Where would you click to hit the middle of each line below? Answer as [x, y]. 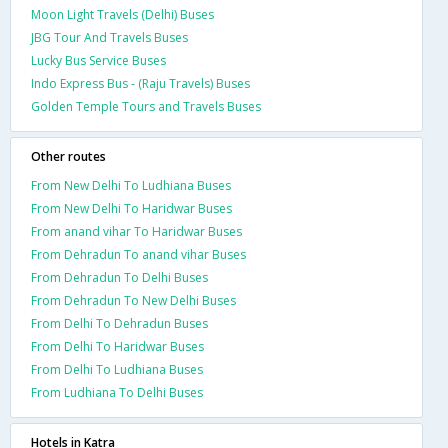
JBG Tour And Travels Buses [109, 37]
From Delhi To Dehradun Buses [119, 323]
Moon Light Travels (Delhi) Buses [122, 14]
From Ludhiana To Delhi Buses [117, 392]
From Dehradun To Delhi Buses [119, 277]
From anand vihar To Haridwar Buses [136, 231]
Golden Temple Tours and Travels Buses [146, 106]
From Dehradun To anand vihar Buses [138, 254]
